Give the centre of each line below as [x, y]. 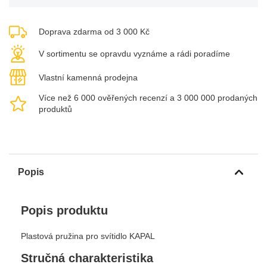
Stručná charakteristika [87, 258]
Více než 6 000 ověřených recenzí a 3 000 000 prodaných [148, 98]
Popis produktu [64, 211]
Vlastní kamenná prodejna [88, 77]
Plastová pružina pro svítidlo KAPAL [88, 236]
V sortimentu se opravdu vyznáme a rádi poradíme [134, 53]
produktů [55, 109]
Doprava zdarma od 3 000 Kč [94, 32]
